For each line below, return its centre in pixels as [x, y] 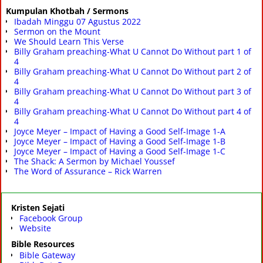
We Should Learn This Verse [69, 42]
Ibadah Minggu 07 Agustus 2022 [77, 22]
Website [35, 228]
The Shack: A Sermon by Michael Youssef [95, 161]
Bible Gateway [47, 255]
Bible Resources [43, 244]
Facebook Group [51, 218]
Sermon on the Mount [57, 32]
